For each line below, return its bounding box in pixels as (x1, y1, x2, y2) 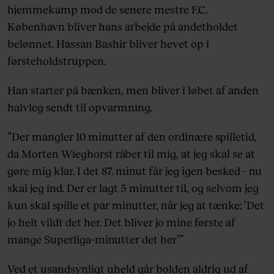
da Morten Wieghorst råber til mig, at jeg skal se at (7, 146, 255, 160)
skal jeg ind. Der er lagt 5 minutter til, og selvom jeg (7, 180, 259, 194)
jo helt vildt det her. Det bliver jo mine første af (7, 215, 235, 229)
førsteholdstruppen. (7, 53, 106, 67)
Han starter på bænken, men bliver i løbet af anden (7, 83, 259, 97)
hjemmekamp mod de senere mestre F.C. (7, 2, 207, 16)
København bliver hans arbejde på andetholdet (7, 19, 238, 33)
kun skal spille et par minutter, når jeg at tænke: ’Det (7, 198, 264, 212)
